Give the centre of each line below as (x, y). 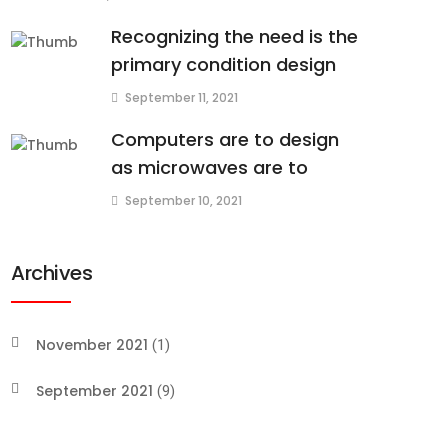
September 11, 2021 (181, 97)
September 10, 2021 (183, 200)
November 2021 (92, 345)
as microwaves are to (209, 167)
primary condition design (223, 64)
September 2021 (94, 391)
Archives (51, 273)
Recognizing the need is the (234, 36)
